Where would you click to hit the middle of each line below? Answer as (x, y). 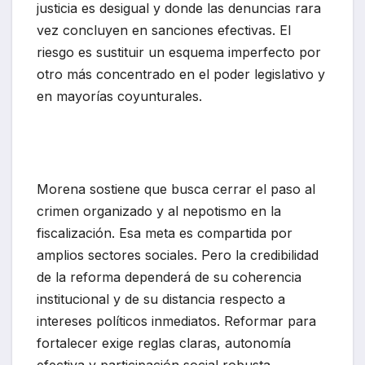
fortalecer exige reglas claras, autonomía (164, 343)
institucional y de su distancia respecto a (161, 299)
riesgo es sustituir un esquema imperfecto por (179, 53)
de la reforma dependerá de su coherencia (169, 277)
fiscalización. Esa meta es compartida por (165, 233)
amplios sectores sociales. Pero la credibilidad (178, 255)
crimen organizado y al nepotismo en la (159, 211)
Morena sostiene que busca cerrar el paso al (176, 189)
